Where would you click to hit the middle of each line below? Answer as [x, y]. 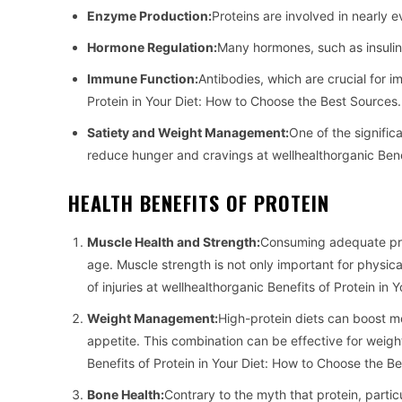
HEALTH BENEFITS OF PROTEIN [199, 203]
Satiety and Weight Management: [188, 133]
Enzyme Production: [149, 16]
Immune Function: [143, 79]
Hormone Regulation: [152, 48]
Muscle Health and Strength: [174, 242]
